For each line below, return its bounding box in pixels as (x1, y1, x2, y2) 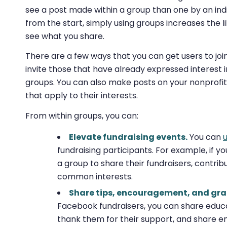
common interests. (57, 171, 133, 183)
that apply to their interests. (25, 90, 138, 102)
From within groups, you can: (25, 109, 138, 122)
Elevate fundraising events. (69, 131, 187, 143)
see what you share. (25, 30, 104, 42)
